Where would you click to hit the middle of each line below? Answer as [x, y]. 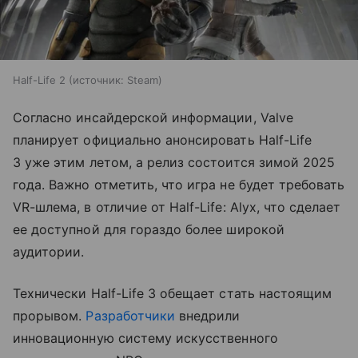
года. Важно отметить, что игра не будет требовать [179, 184]
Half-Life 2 [39, 80]
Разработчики [131, 315]
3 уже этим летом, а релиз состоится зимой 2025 [174, 162]
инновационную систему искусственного [145, 338]
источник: [98, 80]
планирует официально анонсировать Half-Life [163, 139]
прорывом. [50, 315]
